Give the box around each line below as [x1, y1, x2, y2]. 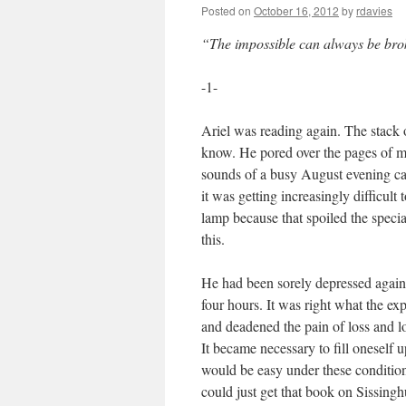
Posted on [201, 3, 251, 18]
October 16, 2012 [254, 3, 339, 18]
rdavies [356, 3, 392, 18]
